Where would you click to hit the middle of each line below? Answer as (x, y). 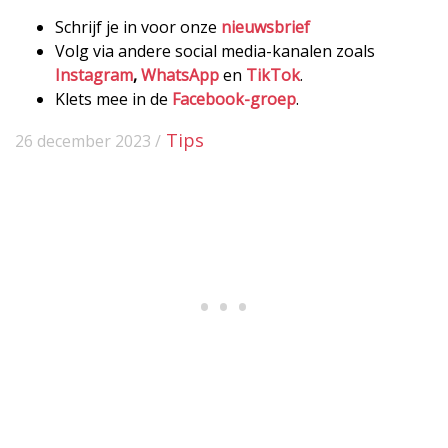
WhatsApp (180, 74)
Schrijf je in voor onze (138, 26)
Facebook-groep (234, 98)
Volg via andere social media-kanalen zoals (215, 50)
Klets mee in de (113, 98)
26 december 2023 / (88, 140)
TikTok (273, 74)
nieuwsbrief (265, 26)
